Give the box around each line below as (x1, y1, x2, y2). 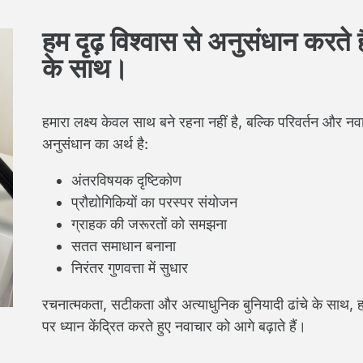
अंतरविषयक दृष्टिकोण (71, 172, 181, 189)
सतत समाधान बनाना (71, 237, 176, 254)
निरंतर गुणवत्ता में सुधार (71, 259, 188, 276)
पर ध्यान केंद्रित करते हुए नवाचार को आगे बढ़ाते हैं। (42, 318, 306, 335)
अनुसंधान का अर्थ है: (42, 135, 148, 152)
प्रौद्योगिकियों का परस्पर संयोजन (71, 194, 237, 211)
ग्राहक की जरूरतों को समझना (71, 216, 227, 233)
